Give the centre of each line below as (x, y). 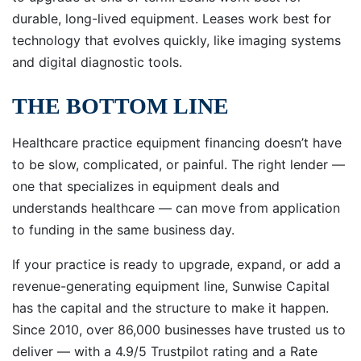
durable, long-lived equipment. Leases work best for (172, 18)
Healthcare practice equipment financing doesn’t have (177, 142)
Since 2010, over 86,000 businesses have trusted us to (179, 329)
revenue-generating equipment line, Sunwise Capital (171, 286)
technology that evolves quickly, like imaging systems (176, 40)
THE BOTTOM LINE (120, 106)
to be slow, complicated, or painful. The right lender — (178, 164)
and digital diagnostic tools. (97, 62)
